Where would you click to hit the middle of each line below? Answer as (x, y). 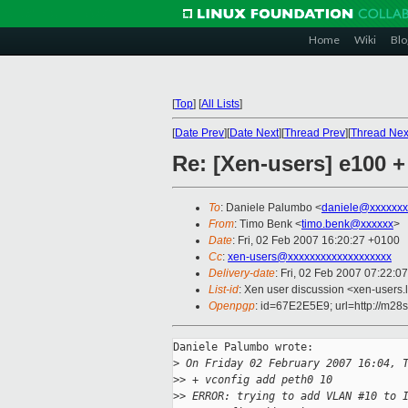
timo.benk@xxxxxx (347, 224)
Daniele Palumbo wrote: (243, 347)
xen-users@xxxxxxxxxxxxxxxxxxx (310, 257)
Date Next (254, 133)
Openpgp (232, 306)
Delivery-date (242, 274)
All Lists (220, 104)
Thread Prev (315, 133)
